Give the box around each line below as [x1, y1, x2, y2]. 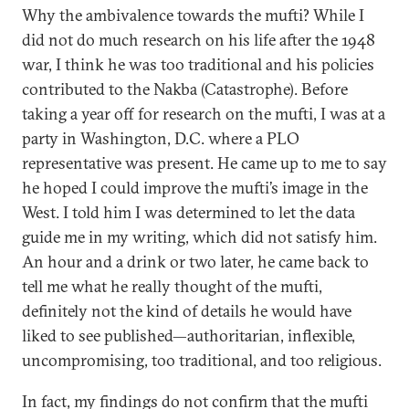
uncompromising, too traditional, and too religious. [22, 350, 382, 371]
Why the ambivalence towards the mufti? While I [22, 5, 364, 26]
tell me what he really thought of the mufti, [22, 276, 322, 297]
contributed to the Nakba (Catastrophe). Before [22, 79, 348, 100]
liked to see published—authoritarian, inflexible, [22, 325, 355, 346]
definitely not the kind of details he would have [22, 300, 351, 321]
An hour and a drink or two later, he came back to [22, 251, 369, 272]
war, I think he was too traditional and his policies [22, 54, 374, 75]
